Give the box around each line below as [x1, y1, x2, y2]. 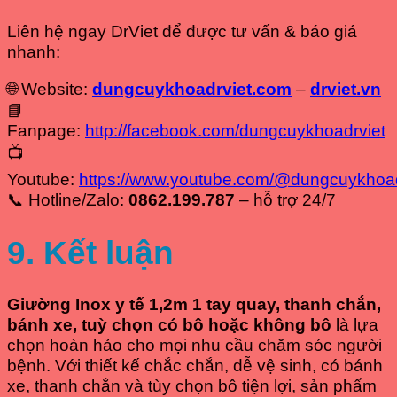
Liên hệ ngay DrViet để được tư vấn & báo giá [7, 22, 357, 42]
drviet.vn [310, 79, 381, 98]
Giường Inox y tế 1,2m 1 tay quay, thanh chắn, [7, 294, 381, 314]
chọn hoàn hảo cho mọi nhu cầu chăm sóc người [7, 335, 382, 354]
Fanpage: [7, 121, 85, 140]
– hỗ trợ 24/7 [235, 190, 336, 209]
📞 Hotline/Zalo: [7, 190, 128, 209]
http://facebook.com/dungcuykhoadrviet [85, 121, 385, 140]
